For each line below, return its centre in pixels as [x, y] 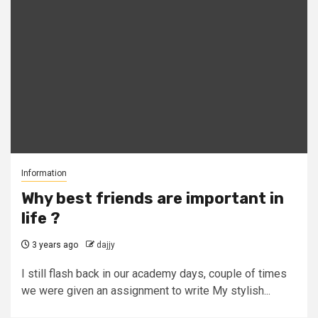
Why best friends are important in [153, 198]
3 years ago [54, 245]
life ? [41, 218]
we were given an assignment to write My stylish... [146, 291]
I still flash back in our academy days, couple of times [154, 274]
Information [44, 173]
